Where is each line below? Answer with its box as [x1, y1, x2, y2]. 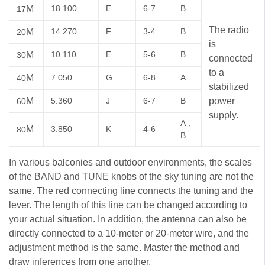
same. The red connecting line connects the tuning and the [9, 185, 253, 196]
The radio [209, 24, 249, 35]
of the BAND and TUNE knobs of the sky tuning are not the [9, 171, 254, 182]
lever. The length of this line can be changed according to [9, 199, 247, 210]
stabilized [209, 81, 249, 92]
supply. [209, 109, 238, 120]
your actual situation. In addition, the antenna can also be [9, 214, 247, 224]
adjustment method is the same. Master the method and [9, 242, 240, 253]
